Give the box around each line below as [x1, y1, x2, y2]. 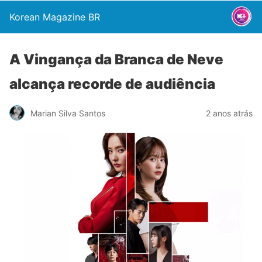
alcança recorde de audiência [9, 75, 215, 92]
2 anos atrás [206, 108, 253, 118]
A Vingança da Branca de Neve [9, 51, 223, 68]
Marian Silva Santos [30, 108, 105, 118]
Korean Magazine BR [9, 11, 100, 23]
